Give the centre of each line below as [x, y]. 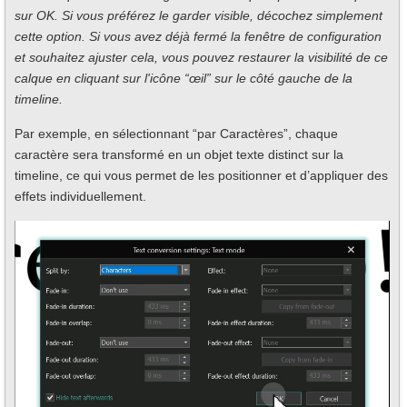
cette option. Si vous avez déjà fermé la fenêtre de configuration [198, 37]
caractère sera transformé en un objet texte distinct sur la [179, 155]
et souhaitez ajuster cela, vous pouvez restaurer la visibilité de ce [201, 58]
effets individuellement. [80, 197]
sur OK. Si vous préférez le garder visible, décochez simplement [199, 16]
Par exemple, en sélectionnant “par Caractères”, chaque [176, 134]
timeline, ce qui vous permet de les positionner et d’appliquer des [201, 176]
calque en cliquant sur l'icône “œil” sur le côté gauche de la [184, 79]
